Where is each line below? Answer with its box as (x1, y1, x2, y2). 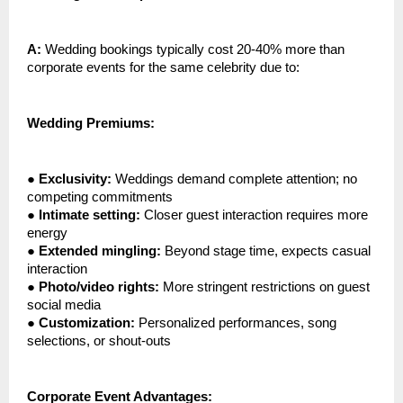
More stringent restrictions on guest (159, 280, 370, 295)
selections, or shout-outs (27, 334, 171, 349)
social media (27, 298, 101, 313)
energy (27, 226, 67, 241)
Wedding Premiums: (27, 116, 155, 131)
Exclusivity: (39, 172, 112, 187)
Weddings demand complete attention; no (112, 172, 357, 187)
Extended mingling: (39, 244, 161, 259)
